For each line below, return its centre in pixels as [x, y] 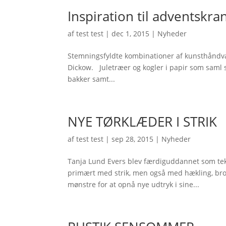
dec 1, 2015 [131, 34]
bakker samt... [92, 79]
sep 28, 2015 [133, 139]
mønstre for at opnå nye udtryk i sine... [134, 184]
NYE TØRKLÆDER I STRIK [143, 122]
